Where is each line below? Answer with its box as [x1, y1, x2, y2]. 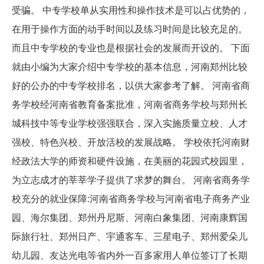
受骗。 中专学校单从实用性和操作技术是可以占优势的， [12, 2, 250, 16]
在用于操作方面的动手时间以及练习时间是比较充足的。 [12, 21, 247, 35]
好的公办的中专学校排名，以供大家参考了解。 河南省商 [12, 78, 250, 92]
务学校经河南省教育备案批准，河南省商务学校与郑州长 [12, 97, 247, 111]
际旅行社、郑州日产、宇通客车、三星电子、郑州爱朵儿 [12, 229, 247, 243]
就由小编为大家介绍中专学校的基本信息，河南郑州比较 [12, 59, 247, 73]
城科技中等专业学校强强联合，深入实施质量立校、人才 [12, 115, 247, 130]
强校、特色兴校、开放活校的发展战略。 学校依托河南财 [12, 134, 250, 148]
